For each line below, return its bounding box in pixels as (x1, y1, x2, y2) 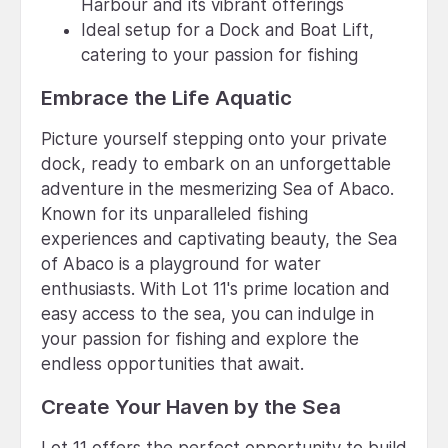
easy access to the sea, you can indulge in (41, 303, 374, 324)
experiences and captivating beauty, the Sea (41, 228, 397, 249)
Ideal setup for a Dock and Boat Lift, (81, 19, 374, 40)
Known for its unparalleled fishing (41, 203, 308, 224)
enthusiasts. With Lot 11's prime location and (41, 278, 390, 299)
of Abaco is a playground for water (41, 253, 321, 274)
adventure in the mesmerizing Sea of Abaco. (41, 178, 394, 199)
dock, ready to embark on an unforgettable (41, 153, 391, 174)
